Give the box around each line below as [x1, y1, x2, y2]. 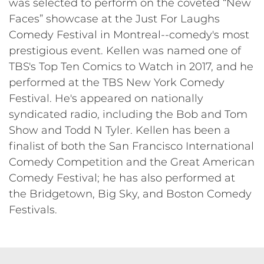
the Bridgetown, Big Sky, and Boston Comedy [9, 187, 252, 200]
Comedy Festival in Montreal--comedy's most [9, 28, 249, 41]
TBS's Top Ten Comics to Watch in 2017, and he [9, 60, 253, 73]
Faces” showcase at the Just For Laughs [9, 12, 220, 25]
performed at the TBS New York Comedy [9, 75, 225, 89]
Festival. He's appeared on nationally [9, 91, 203, 105]
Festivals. [9, 203, 57, 216]
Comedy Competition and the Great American [9, 155, 255, 169]
